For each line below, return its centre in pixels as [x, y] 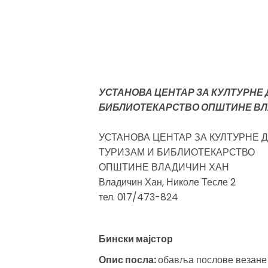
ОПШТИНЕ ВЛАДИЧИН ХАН [164, 167]
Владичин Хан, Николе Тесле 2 [167, 182]
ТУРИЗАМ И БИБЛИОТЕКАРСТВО [176, 153]
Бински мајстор [135, 239]
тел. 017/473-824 [138, 197]
